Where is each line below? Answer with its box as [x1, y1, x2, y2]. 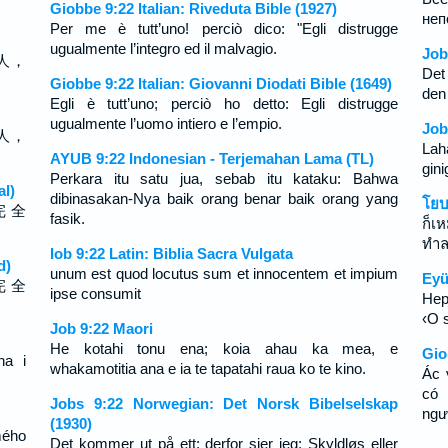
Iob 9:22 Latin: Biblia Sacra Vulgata [49, 245, 293, 262]
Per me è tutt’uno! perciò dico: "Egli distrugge [49, 20, 399, 37]
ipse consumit [49, 285, 141, 302]
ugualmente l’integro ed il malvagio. [49, 40, 277, 57]
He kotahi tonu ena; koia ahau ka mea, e [49, 340, 399, 357]
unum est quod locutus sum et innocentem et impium [49, 265, 399, 282]
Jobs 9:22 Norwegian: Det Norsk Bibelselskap [49, 395, 399, 412]
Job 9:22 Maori [49, 320, 153, 337]
